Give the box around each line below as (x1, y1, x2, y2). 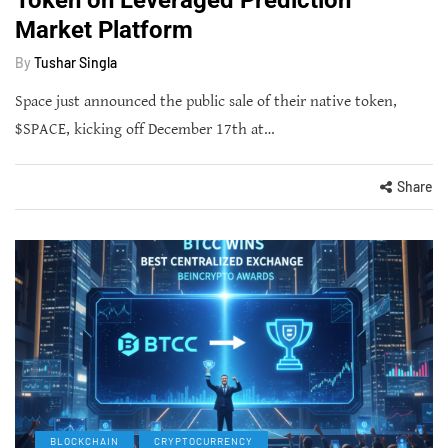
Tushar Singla (34, 53, 117, 71)
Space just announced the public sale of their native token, (15, 91, 397, 111)
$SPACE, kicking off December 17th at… (15, 119, 275, 139)
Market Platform (15, 15, 193, 44)
